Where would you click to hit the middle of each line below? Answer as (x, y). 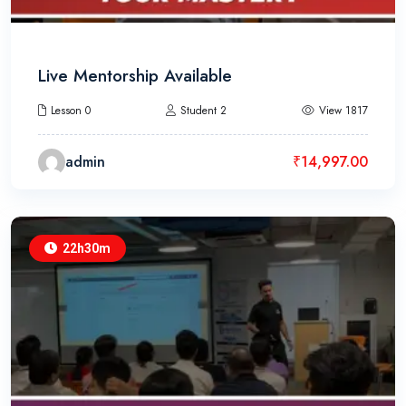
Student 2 (203, 111)
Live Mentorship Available (135, 76)
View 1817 (343, 111)
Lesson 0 (71, 111)
